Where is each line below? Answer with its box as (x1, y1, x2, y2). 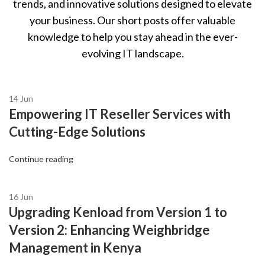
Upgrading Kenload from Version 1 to (9, 204, 227, 221)
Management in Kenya (9, 240, 141, 256)
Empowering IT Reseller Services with (9, 106, 231, 122)
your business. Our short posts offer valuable (30, 14, 235, 27)
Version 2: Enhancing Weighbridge (9, 222, 210, 238)
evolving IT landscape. (81, 47, 184, 60)
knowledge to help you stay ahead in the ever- (27, 30, 238, 44)
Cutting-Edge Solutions (9, 124, 146, 140)
